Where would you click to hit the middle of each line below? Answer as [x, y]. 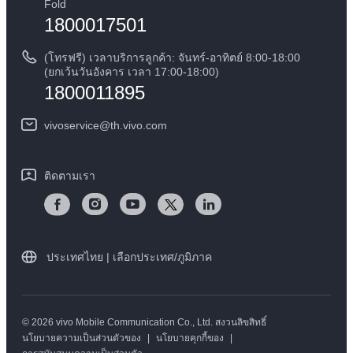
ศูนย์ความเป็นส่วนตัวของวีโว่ [92, 34]
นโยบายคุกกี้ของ [190, 338]
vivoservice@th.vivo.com [106, 126]
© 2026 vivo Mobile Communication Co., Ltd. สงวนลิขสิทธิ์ [144, 323]
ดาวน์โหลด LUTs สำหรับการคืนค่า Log [117, 55]
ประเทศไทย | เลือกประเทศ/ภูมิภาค [129, 257]
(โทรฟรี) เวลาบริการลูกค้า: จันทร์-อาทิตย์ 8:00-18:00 [172, 58]
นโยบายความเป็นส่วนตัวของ [82, 338]
